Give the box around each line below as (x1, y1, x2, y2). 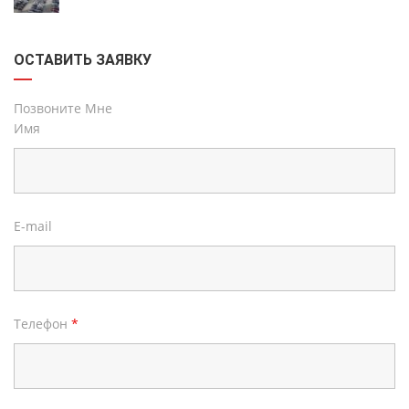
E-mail (14, 217, 52, 235)
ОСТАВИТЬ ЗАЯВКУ (14, 51, 152, 68)
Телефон (14, 315, 71, 332)
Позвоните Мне (14, 100, 112, 117)
